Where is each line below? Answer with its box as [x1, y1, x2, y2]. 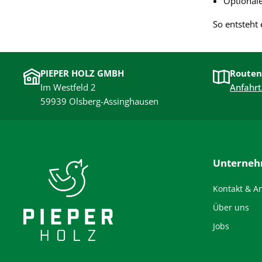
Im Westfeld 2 [40, 81, 96, 94]
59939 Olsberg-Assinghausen [40, 95, 159, 108]
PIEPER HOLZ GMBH [40, 67, 125, 80]
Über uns [213, 202, 249, 213]
